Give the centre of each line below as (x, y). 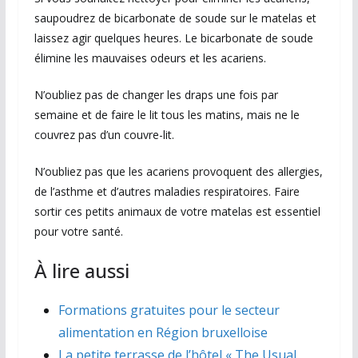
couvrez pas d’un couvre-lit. (104, 135)
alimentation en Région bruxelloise (163, 333)
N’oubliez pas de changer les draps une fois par (156, 95)
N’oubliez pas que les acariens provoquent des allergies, (178, 172)
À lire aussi (82, 271)
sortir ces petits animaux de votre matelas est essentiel (177, 212)
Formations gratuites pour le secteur (169, 310)
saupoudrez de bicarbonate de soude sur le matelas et (175, 18)
